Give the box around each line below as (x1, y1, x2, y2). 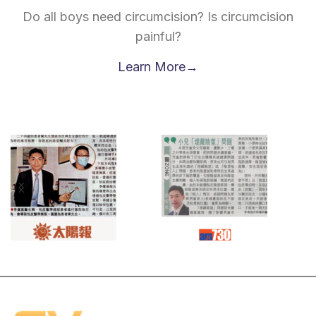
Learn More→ (118, 59, 198, 74)
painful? (135, 29, 181, 44)
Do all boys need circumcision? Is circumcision (23, 9, 293, 24)
